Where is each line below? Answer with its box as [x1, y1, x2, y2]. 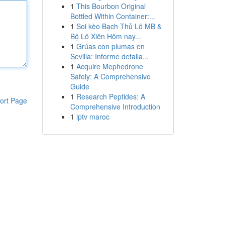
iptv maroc [76, 111, 109, 122]
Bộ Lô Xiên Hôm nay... [70, 31, 141, 41]
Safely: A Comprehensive [70, 71, 151, 81]
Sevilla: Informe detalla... [70, 51, 149, 61]
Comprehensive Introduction [70, 101, 160, 111]
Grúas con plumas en [76, 41, 145, 51]
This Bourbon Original [76, 1, 146, 11]
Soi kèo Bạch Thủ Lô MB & [76, 21, 162, 31]
